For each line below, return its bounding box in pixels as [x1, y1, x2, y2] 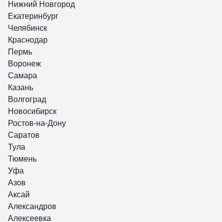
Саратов [8, 131, 40, 139]
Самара [8, 71, 37, 80]
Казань [8, 83, 33, 92]
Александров [8, 202, 56, 211]
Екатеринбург [8, 12, 58, 20]
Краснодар [8, 36, 48, 44]
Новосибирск [8, 107, 56, 115]
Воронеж [8, 59, 41, 68]
